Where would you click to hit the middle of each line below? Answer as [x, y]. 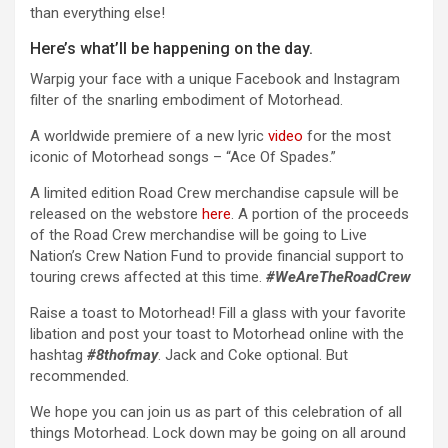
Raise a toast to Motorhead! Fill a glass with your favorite [218, 312]
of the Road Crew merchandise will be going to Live [198, 234]
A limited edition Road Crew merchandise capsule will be [214, 192]
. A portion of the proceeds [320, 213]
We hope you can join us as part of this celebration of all [216, 411]
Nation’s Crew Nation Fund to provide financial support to [217, 255]
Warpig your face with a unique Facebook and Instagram [215, 78]
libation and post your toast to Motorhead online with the [217, 333]
